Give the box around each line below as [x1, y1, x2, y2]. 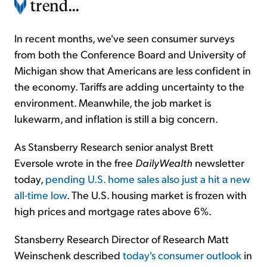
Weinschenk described [14, 248, 123, 262]
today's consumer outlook [123, 248, 241, 262]
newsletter [195, 156, 244, 170]
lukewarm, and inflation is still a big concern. [14, 111, 218, 126]
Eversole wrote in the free [14, 156, 135, 170]
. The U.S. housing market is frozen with [67, 188, 247, 202]
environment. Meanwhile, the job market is [14, 95, 211, 110]
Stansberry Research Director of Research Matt [14, 232, 229, 246]
